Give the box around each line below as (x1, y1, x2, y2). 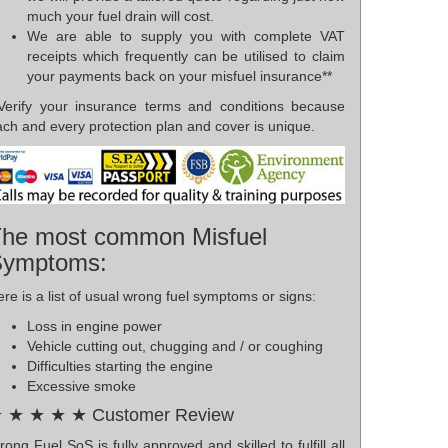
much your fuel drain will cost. (27, 8, 214, 25)
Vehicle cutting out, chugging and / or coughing (27, 337, 323, 354)
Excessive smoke (27, 377, 136, 394)
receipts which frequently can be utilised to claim (27, 48, 345, 65)
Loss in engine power (27, 317, 162, 334)
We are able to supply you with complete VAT (27, 28, 345, 45)
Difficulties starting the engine (27, 357, 213, 374)
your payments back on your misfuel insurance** (27, 68, 332, 85)
